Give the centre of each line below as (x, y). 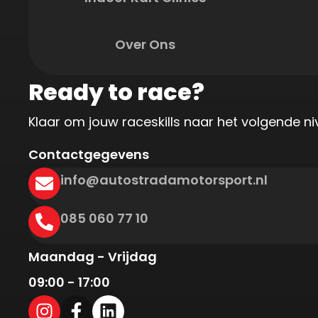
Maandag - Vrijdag (93, 257)
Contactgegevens (89, 154)
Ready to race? (116, 92)
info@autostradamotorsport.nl (164, 180)
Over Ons (145, 44)
